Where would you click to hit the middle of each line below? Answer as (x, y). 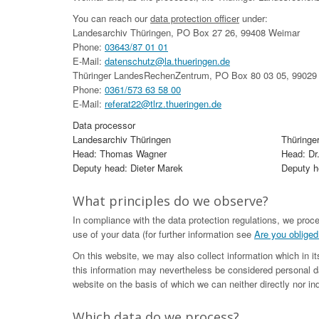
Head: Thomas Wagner (120, 153)
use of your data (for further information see (163, 234)
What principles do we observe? (171, 201)
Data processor (104, 125)
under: (253, 18)
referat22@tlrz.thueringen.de (163, 104)
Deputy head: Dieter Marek (128, 168)
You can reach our (111, 18)
